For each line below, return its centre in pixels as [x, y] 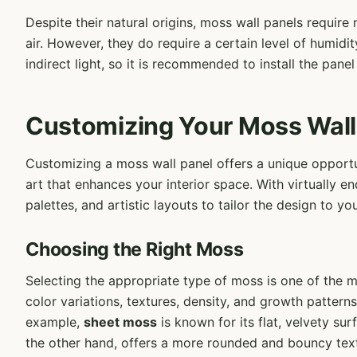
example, [55, 322]
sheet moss [120, 322]
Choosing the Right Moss [135, 249]
